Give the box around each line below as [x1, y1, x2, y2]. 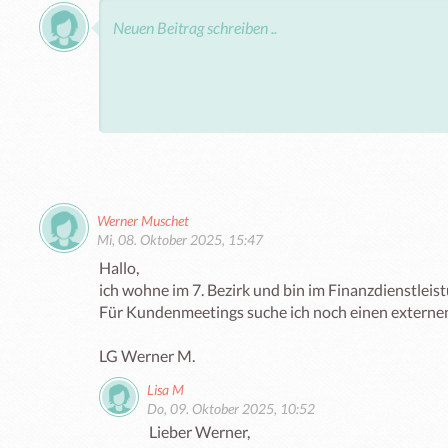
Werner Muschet [97, 211, 189, 229]
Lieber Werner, [149, 421, 250, 441]
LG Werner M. [99, 345, 195, 365]
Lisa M [147, 380, 184, 398]
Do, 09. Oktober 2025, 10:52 [147, 399, 315, 417]
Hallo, [99, 257, 142, 277]
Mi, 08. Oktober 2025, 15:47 [97, 230, 263, 248]
